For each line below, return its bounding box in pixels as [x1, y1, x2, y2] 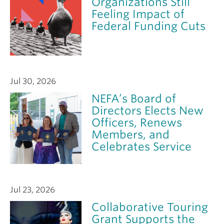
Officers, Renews [91, 116, 182, 129]
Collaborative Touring [91, 200, 208, 214]
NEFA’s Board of [91, 92, 176, 105]
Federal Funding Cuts [91, 19, 206, 32]
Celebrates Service [91, 140, 192, 153]
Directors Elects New [91, 104, 204, 117]
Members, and [91, 128, 170, 141]
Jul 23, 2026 [10, 185, 55, 195]
